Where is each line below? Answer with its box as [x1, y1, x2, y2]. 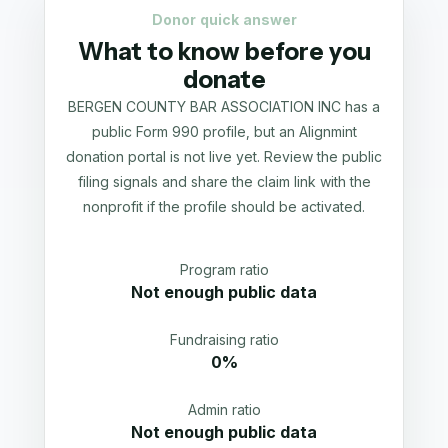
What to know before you [77, 37, 371, 66]
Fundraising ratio [169, 331, 279, 348]
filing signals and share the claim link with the [77, 173, 371, 190]
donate [182, 65, 266, 94]
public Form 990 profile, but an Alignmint [91, 123, 357, 140]
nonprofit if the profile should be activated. [83, 198, 365, 215]
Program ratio [179, 261, 269, 278]
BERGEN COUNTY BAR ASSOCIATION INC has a [68, 98, 380, 115]
